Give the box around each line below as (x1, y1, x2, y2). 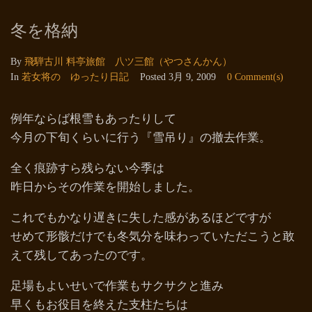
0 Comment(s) (227, 72, 283, 82)
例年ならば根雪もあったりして (10, 112, 176, 125)
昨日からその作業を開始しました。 (10, 180, 200, 194)
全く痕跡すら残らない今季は (10, 162, 164, 175)
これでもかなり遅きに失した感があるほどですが (10, 211, 271, 224)
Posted (140, 72, 169, 82)
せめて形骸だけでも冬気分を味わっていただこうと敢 (10, 230, 295, 243)
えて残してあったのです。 (10, 249, 153, 262)
